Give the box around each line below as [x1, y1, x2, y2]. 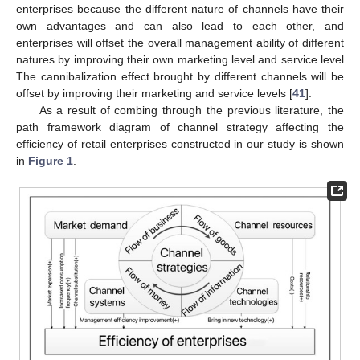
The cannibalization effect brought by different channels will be [16, 69, 344, 83]
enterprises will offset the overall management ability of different [16, 35, 344, 49]
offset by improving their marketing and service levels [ [16, 86, 292, 100]
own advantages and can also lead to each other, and [16, 18, 344, 32]
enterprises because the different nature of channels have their [16, 2, 344, 15]
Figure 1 [28, 153, 73, 167]
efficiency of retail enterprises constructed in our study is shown [16, 137, 344, 150]
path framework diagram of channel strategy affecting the [16, 120, 344, 133]
